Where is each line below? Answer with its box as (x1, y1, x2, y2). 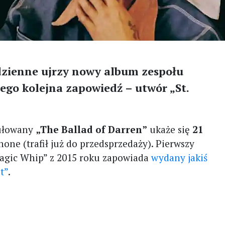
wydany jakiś (151, 151, 208, 164)
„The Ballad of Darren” (36, 123, 148, 136)
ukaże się (147, 123, 190, 136)
